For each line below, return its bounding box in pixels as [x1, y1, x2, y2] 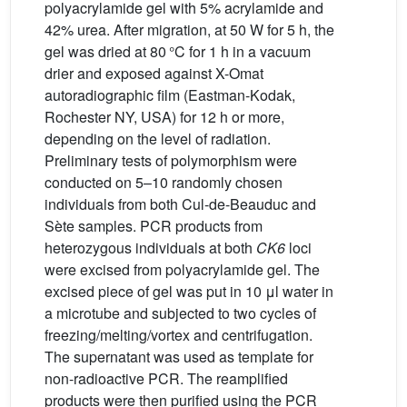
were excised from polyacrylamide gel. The [45, 258, 320, 280]
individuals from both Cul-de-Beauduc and [45, 193, 316, 214]
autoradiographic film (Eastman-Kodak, [45, 84, 295, 105]
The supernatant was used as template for [45, 345, 313, 367]
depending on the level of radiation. [45, 127, 271, 149]
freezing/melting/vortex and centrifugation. [45, 323, 313, 345]
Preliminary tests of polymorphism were [45, 149, 297, 171]
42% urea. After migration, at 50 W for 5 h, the [45, 18, 334, 40]
